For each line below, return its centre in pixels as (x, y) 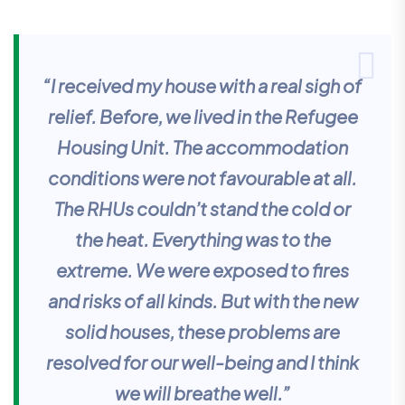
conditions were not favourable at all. (202, 177)
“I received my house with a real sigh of (202, 85)
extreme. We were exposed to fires (202, 269)
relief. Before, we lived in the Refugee (202, 116)
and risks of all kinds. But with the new (202, 300)
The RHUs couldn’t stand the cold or (202, 208)
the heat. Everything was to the (202, 239)
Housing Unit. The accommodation (202, 146)
